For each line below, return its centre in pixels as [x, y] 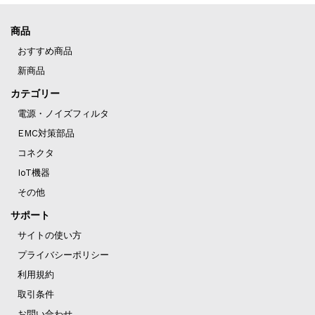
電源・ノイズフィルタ [63, 114]
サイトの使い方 [49, 235]
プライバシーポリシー [63, 255]
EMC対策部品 [46, 133]
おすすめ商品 [45, 51]
